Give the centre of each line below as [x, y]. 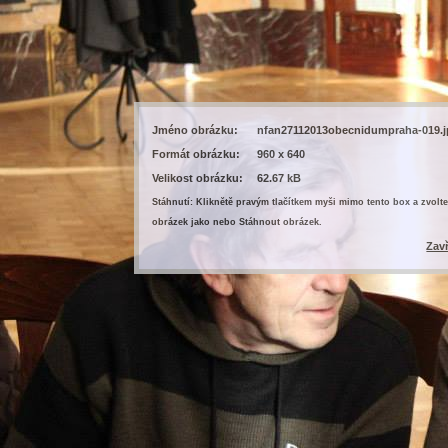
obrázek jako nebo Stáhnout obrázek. [237, 222]
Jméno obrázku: [195, 130]
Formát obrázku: [196, 154]
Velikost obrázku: [198, 178]
